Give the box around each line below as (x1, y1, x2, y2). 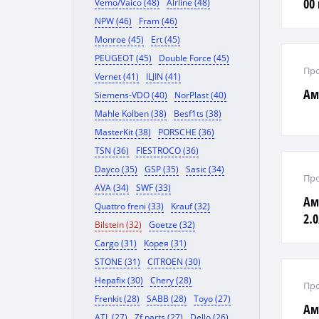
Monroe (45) (95, 33, 144, 46)
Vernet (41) (95, 70, 139, 83)
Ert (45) (151, 33, 180, 46)
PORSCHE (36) (158, 126, 214, 138)
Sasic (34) (186, 163, 224, 175)
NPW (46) (95, 15, 132, 27)
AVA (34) (95, 182, 129, 194)
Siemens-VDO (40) (95, 89, 167, 101)
